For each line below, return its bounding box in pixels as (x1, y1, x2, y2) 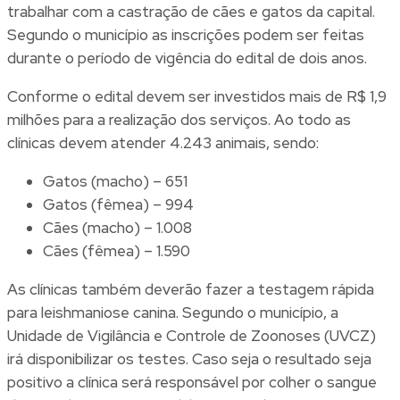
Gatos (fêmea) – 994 (43, 195, 194, 215)
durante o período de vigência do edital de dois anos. (7, 48, 367, 69)
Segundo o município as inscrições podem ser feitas (7, 25, 364, 46)
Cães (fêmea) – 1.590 (43, 241, 190, 262)
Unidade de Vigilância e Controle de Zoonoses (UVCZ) (7, 326, 376, 346)
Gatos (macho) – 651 (43, 171, 187, 192)
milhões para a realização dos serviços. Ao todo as (7, 110, 351, 130)
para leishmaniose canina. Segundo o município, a (7, 303, 338, 323)
